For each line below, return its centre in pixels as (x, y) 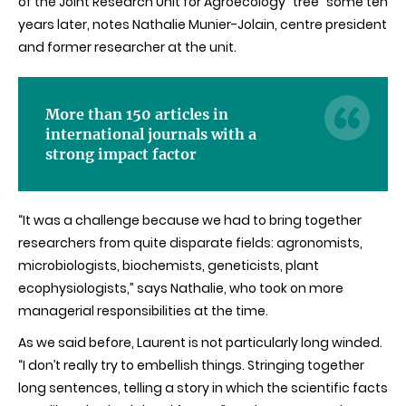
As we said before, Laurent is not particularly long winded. (200, 343)
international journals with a (151, 134)
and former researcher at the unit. (127, 47)
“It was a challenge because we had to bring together (190, 220)
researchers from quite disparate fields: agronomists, (190, 243)
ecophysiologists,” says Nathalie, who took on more (181, 288)
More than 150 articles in (137, 114)
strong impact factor (121, 154)
